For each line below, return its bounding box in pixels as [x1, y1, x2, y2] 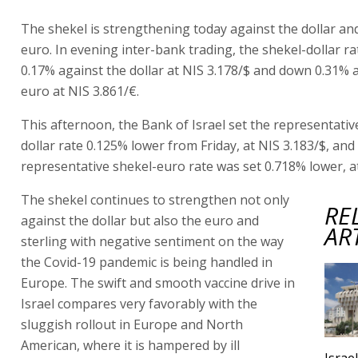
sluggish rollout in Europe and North [21, 315, 243, 333]
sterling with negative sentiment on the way [21, 232, 284, 250]
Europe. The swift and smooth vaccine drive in [21, 273, 295, 292]
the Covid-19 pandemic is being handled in [21, 253, 272, 271]
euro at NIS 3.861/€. [21, 82, 139, 100]
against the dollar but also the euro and [21, 211, 259, 229]
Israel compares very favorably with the [21, 294, 257, 312]
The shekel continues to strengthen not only [21, 190, 289, 209]
